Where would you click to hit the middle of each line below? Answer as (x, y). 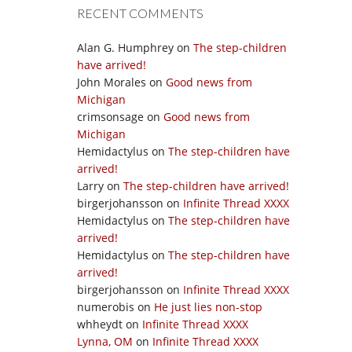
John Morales (112, 82)
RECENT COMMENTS (140, 13)
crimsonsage (110, 117)
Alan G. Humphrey (125, 48)
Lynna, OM (105, 341)
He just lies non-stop (208, 307)
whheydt (100, 324)
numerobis (106, 307)
